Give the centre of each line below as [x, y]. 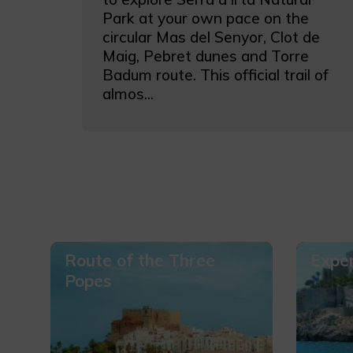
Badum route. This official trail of [216, 75]
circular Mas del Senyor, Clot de [212, 37]
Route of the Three [140, 260]
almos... [128, 94]
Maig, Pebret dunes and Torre [206, 56]
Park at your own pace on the [206, 18]
